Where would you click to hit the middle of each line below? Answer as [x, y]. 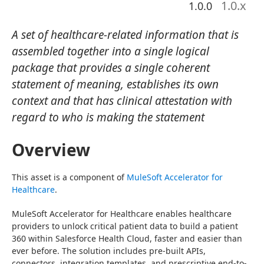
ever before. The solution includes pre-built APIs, [109, 251]
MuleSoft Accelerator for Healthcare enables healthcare [122, 214]
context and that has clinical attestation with [122, 101]
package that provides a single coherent [111, 68]
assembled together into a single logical [110, 51]
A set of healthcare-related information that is [125, 35]
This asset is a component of [69, 177]
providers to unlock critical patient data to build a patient [125, 226]
